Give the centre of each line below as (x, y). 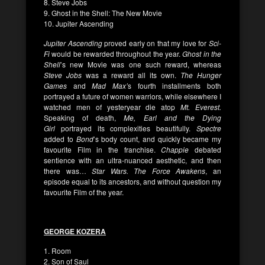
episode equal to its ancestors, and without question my (132, 181)
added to (60, 138)
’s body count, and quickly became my (157, 138)
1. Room (57, 250)
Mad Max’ (107, 85)
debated (205, 149)
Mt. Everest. (201, 106)
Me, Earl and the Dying (173, 117)
